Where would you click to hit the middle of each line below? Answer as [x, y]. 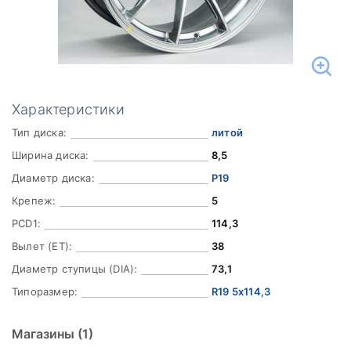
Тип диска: [39, 132]
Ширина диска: [51, 155]
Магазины [45, 334]
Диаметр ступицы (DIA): [75, 269]
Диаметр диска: [53, 178]
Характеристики [68, 109]
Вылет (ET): [42, 246]
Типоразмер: [45, 291]
